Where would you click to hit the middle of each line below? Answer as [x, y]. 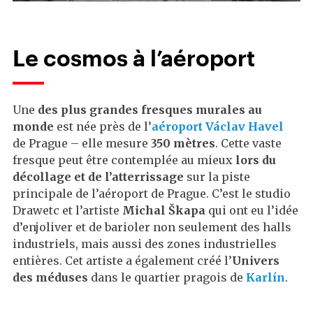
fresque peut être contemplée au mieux [124, 160]
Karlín [265, 278]
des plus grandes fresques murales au [150, 110]
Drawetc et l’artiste [67, 211]
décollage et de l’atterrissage [100, 177]
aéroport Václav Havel [218, 127]
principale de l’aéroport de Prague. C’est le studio [152, 194]
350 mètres [183, 144]
